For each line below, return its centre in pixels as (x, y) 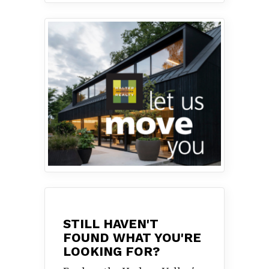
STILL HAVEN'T (111, 224)
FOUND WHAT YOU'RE (132, 237)
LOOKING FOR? (111, 251)
